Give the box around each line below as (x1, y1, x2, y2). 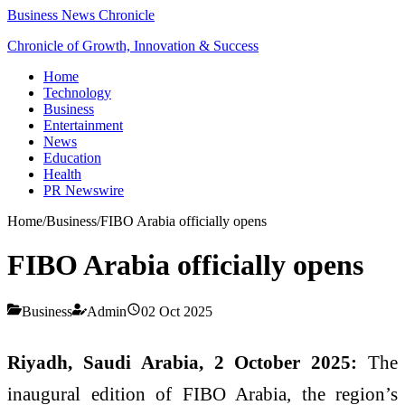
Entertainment (43, 118, 123, 133)
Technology (43, 85, 111, 100)
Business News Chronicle (7, 7, 155, 23)
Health (43, 166, 81, 182)
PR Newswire (43, 183, 124, 198)
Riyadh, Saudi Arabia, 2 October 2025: (7, 351, 358, 372)
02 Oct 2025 (141, 303, 212, 319)
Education (43, 150, 101, 165)
